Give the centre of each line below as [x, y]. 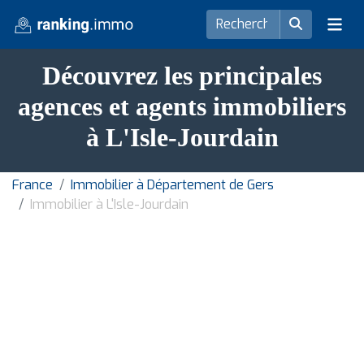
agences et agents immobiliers [182, 106]
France [32, 185]
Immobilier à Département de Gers [172, 185]
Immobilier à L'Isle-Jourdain [109, 204]
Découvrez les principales [182, 76]
